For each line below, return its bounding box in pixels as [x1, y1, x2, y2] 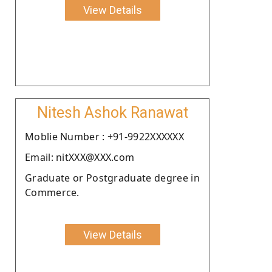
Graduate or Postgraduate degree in [25, 171, 200, 185]
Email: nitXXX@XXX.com [25, 150, 135, 164]
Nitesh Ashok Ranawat [36, 103, 188, 121]
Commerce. [25, 185, 80, 199]
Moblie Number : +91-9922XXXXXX [25, 129, 184, 143]
